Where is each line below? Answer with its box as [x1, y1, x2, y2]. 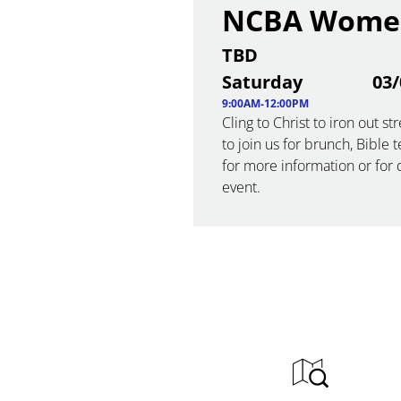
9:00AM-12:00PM [222, 95, 309, 111]
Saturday [222, 69, 303, 94]
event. [222, 176, 260, 197]
